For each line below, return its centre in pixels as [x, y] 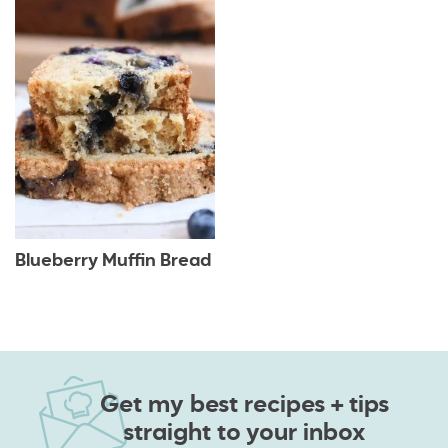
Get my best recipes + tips [244, 404]
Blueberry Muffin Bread [113, 260]
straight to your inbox [244, 432]
